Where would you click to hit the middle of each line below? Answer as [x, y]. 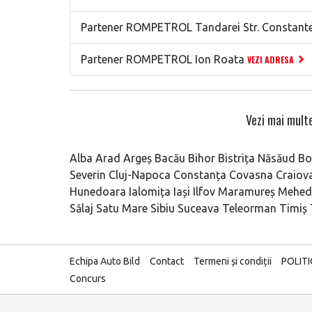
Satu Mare [122, 208]
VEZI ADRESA [271, 60]
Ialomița [150, 192]
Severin [88, 175]
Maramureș [247, 192]
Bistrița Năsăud [257, 158]
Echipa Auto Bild [105, 261]
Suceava [198, 208]
